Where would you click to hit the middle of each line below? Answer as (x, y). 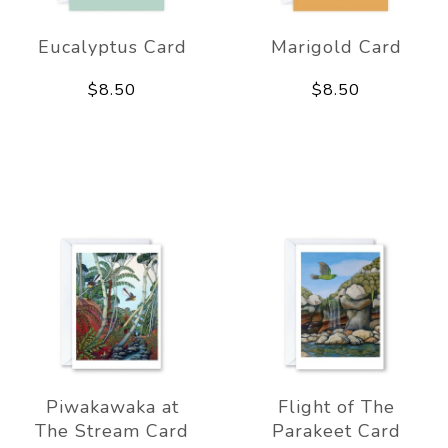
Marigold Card (336, 46)
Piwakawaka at (112, 406)
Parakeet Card (336, 430)
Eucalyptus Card (112, 46)
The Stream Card (112, 430)
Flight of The (336, 406)
